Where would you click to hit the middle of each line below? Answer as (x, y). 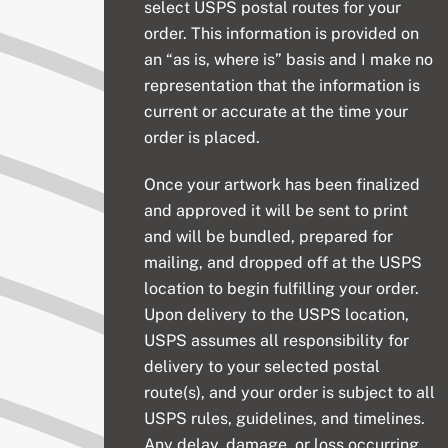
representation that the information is (282, 85)
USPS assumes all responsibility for (277, 340)
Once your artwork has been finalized (282, 184)
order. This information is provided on (282, 33)
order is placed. (202, 137)
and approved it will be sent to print (276, 210)
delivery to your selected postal (262, 366)
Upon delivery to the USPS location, (277, 314)
